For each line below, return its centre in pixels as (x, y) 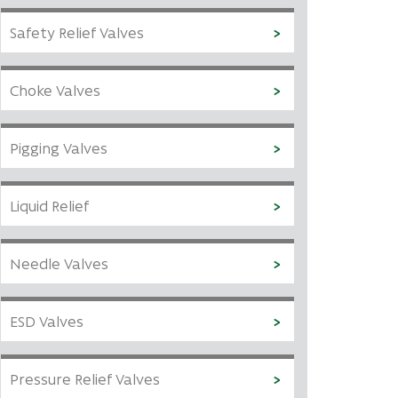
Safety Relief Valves (77, 32)
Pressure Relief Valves (85, 378)
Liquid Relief (49, 205)
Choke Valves (55, 90)
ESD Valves (47, 321)
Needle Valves (59, 263)
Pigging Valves (59, 147)
